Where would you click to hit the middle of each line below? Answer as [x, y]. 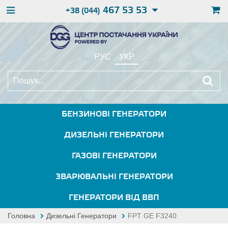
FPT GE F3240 [152, 216]
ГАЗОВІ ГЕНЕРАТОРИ [114, 156]
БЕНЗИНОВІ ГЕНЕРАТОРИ [114, 114]
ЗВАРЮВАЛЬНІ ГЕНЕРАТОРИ [114, 177]
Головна [21, 216]
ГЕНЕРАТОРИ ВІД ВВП [114, 198]
